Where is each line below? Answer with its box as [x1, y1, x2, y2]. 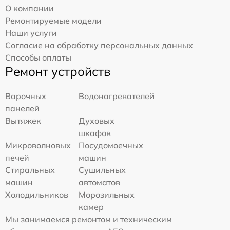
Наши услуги [5, 27, 57, 38]
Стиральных [5, 164, 55, 175]
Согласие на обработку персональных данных [5, 40, 193, 50]
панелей [5, 103, 40, 113]
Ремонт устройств [5, 63, 110, 79]
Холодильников [5, 189, 68, 200]
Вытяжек [5, 115, 41, 126]
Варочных [5, 90, 46, 101]
